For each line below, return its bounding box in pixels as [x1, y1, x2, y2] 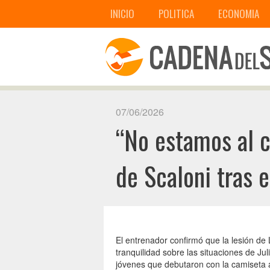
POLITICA [159, 6, 194, 21]
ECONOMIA [218, 6, 259, 21]
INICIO [110, 6, 134, 21]
